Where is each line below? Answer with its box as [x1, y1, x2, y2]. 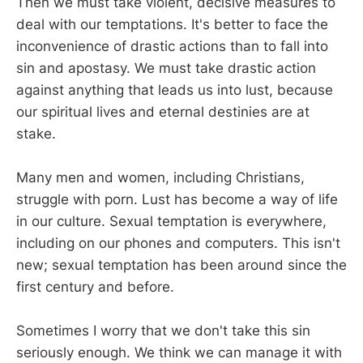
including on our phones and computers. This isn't [16, 234, 340, 251]
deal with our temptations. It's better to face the [16, 15, 328, 32]
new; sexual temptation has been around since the [16, 256, 347, 273]
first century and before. [16, 278, 174, 295]
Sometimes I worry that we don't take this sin [16, 322, 310, 340]
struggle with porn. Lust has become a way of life [16, 190, 338, 207]
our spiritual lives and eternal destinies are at [16, 103, 310, 120]
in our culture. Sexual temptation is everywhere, [16, 212, 327, 229]
